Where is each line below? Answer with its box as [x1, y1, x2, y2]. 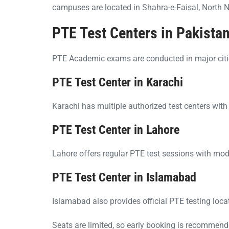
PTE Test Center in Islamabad [52, 170, 196, 185]
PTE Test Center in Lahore [52, 122, 179, 137]
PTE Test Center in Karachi [52, 75, 183, 89]
